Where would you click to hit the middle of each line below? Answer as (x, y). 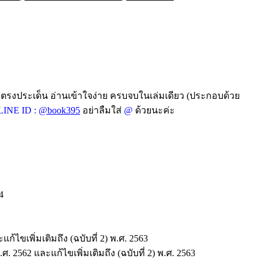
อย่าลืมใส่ (103, 110)
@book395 (59, 110)
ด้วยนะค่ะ (154, 110)
